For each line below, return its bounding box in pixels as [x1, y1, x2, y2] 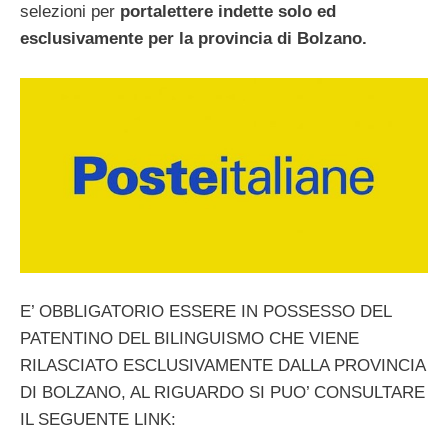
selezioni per [20, 2, 120, 21]
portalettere [120, 2, 213, 21]
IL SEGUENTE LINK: [20, 410, 176, 430]
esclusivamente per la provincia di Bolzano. [20, 29, 367, 48]
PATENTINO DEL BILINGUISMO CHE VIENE [20, 329, 359, 349]
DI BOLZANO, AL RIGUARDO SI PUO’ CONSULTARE [20, 383, 425, 403]
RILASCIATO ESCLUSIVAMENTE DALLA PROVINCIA [20, 356, 425, 376]
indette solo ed [218, 2, 336, 21]
